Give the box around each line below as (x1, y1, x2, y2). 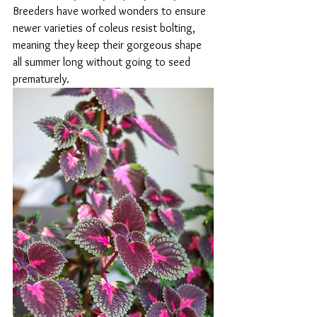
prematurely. (13, 72, 69, 86)
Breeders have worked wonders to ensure (13, 4, 209, 18)
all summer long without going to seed (13, 55, 193, 69)
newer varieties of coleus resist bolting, (13, 21, 198, 35)
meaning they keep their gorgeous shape (13, 38, 204, 52)
